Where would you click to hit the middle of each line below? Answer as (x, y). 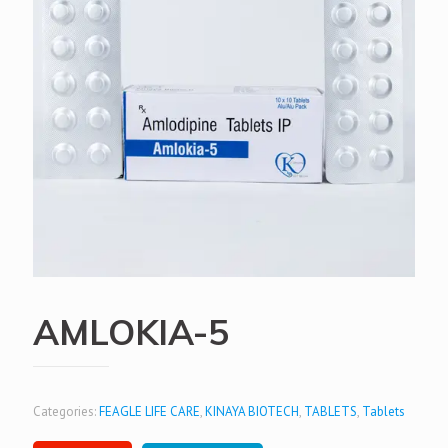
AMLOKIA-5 (131, 332)
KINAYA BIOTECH (252, 411)
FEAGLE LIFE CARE (149, 411)
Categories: (66, 411)
